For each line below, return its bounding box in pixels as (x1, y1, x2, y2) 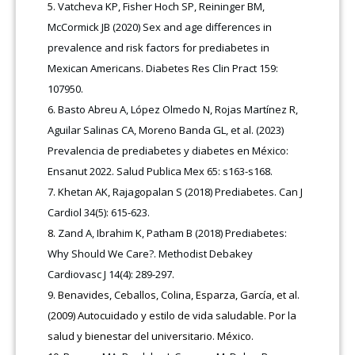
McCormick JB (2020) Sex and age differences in (48, 19, 273, 34)
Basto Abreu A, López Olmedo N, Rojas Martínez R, (58, 101, 299, 116)
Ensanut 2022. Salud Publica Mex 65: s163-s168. (48, 163, 273, 178)
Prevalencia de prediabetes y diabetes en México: (48, 143, 289, 158)
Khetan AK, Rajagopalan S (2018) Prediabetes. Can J (58, 184, 303, 199)
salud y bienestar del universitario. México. (48, 328, 254, 343)
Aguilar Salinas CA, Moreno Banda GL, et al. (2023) (48, 122, 284, 137)
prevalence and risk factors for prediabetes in (48, 40, 270, 55)
